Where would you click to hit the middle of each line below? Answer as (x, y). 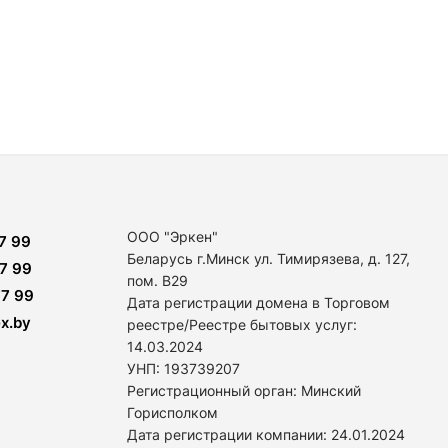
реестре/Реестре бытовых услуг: (242, 324)
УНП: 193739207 (183, 368)
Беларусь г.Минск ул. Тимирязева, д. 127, (268, 258)
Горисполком (172, 412)
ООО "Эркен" (172, 236)
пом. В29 (157, 280)
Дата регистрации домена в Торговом (258, 302)
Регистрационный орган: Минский (244, 390)
